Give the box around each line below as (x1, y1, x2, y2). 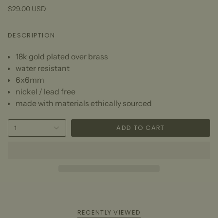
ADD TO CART (116, 123, 165, 133)
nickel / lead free (16, 86, 77, 96)
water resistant (16, 63, 70, 73)
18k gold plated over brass (16, 51, 109, 61)
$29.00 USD (8, 4, 46, 13)
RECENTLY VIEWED (77, 207, 141, 217)
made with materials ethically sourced (16, 98, 153, 108)
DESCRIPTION (8, 30, 55, 40)
